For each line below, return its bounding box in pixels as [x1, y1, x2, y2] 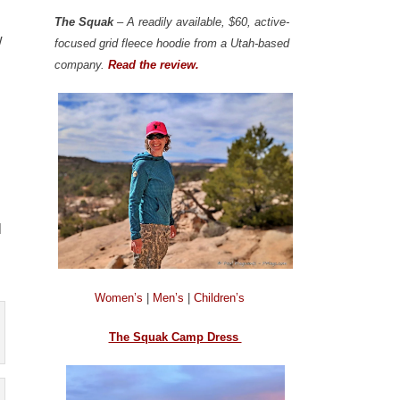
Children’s [194, 290, 245, 304]
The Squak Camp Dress [108, 329, 242, 344]
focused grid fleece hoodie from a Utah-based [54, 36, 289, 50]
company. [54, 57, 108, 71]
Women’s [95, 290, 146, 304]
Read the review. [108, 57, 199, 71]
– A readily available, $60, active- [113, 14, 289, 29]
